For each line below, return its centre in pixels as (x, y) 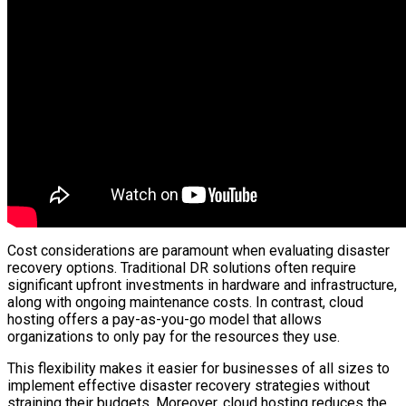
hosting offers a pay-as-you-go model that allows (164, 319)
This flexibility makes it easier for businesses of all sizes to (198, 368)
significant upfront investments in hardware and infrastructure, (202, 285)
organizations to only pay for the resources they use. (174, 337)
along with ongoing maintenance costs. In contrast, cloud (185, 302)
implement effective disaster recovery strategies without (188, 386)
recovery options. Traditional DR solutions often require (182, 268)
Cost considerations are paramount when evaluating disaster (198, 251)
